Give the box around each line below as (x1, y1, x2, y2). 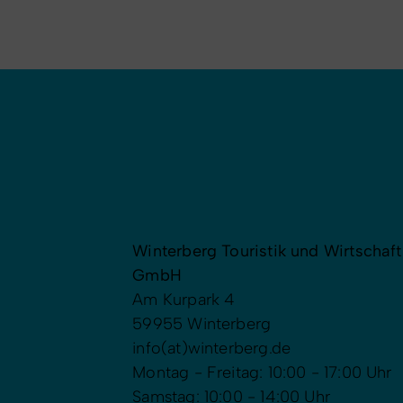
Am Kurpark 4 (132, 289, 236, 309)
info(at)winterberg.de (132, 337, 291, 358)
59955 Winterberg (132, 313, 272, 334)
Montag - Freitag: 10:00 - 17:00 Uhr (132, 362, 392, 382)
